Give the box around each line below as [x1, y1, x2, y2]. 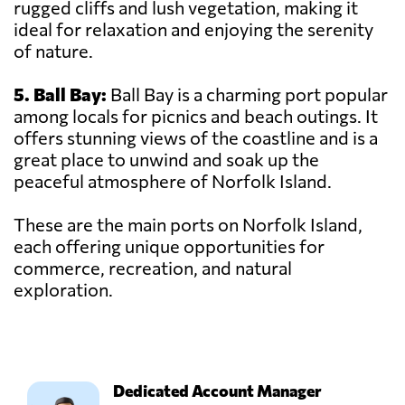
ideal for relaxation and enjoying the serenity [14, 18, 373, 41]
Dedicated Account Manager [113, 381, 322, 401]
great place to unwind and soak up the [14, 148, 319, 171]
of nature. [14, 40, 93, 62]
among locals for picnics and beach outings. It [14, 105, 378, 127]
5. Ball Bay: [14, 83, 107, 106]
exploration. [14, 278, 113, 301]
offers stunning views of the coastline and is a [14, 127, 378, 149]
